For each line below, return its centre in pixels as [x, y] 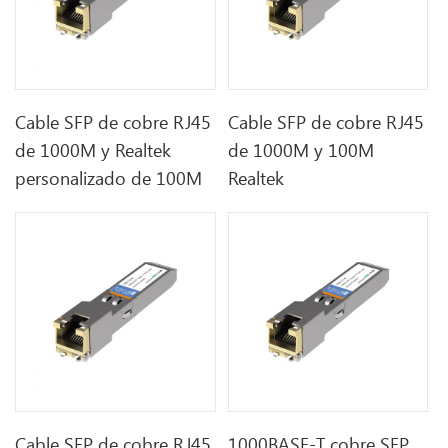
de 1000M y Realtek [93, 150]
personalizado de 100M [109, 178]
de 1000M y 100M [301, 150]
